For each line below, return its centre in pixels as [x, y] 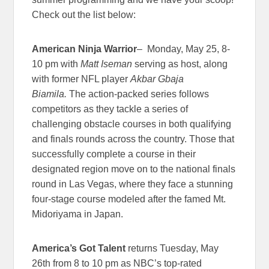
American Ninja [67, 49]
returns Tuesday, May [174, 249]
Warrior [121, 49]
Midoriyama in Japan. [78, 214]
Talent [113, 249]
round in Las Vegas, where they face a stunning [133, 184]
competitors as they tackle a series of [110, 109]
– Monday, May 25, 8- [184, 49]
